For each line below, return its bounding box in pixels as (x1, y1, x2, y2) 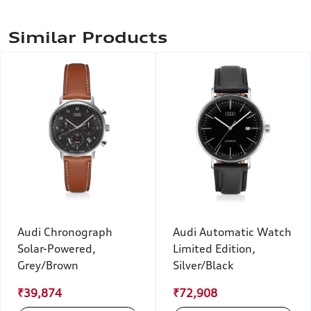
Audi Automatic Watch (173, 225, 292, 239)
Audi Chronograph (17, 225, 112, 239)
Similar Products (8, 28, 167, 47)
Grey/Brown (17, 258, 78, 273)
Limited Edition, (173, 242, 255, 256)
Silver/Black (173, 258, 233, 273)
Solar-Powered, (17, 242, 96, 256)
